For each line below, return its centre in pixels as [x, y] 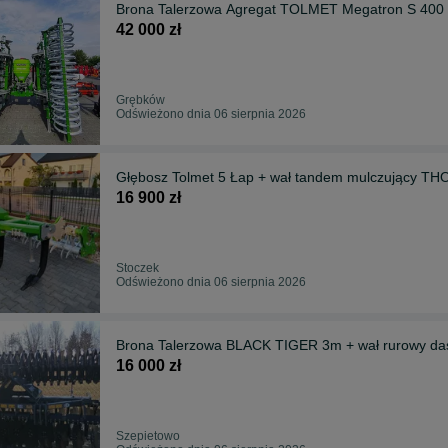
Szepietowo [148, 435]
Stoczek [137, 267]
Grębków [140, 99]
